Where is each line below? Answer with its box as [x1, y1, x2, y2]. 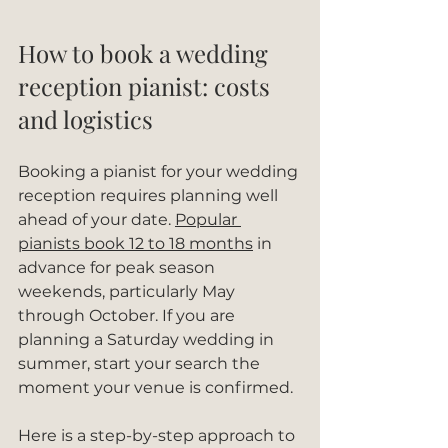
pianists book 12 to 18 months [18, 234, 253, 253]
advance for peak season [18, 258, 219, 277]
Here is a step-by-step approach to [18, 426, 299, 445]
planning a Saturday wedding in [18, 330, 278, 349]
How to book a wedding [18, 37, 274, 69]
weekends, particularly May [18, 282, 239, 301]
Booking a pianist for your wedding [18, 162, 302, 181]
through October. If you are [18, 306, 239, 325]
